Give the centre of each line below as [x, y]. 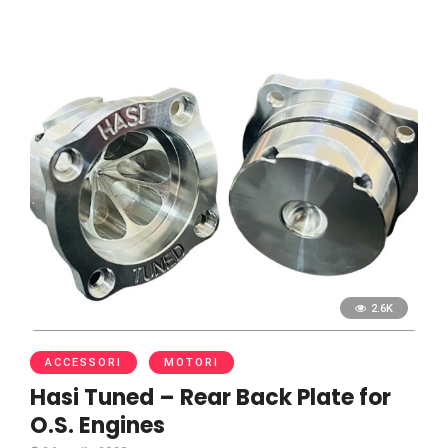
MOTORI [191, 362]
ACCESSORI [83, 362]
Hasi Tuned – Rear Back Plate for [210, 397]
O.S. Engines [97, 425]
